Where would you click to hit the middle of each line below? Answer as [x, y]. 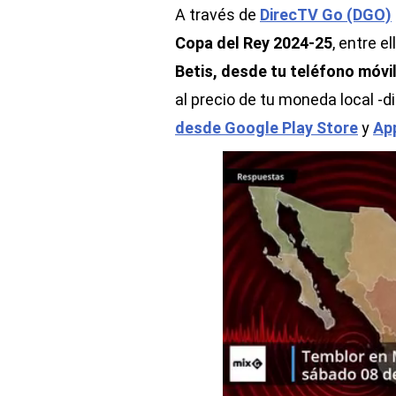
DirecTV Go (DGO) [326, 15]
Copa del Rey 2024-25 [254, 43]
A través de [217, 15]
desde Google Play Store [267, 128]
